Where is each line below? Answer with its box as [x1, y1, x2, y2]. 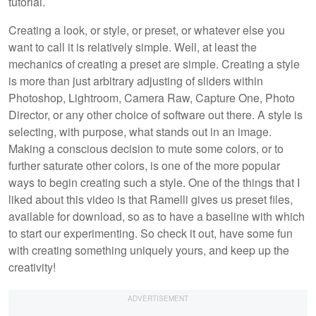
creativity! [8, 258, 56, 275]
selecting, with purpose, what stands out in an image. [8, 123, 272, 140]
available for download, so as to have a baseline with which [8, 207, 305, 224]
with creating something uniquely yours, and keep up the [8, 241, 289, 258]
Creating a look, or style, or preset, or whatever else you [8, 21, 285, 38]
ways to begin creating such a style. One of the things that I [8, 174, 300, 190]
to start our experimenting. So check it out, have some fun [8, 224, 293, 241]
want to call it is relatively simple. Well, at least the [8, 38, 257, 55]
